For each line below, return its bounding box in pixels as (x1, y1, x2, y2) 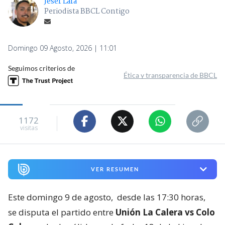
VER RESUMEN (90, 166, 139, 173)
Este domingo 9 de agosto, (8, 191, 115, 203)
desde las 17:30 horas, (117, 191, 205, 203)
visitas (20, 124, 38, 133)
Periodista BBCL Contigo (44, 5, 130, 18)
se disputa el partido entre (8, 206, 116, 218)
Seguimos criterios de (8, 63, 75, 72)
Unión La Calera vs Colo (116, 206, 215, 218)
